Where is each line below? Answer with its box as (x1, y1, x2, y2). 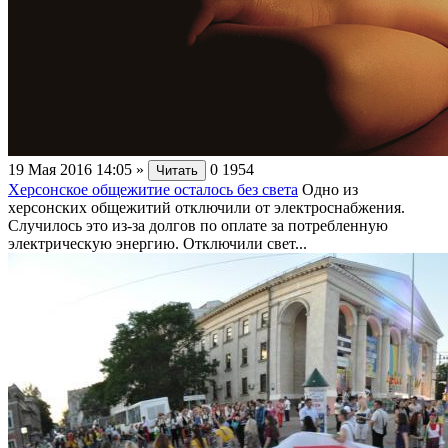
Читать (156, 162, 198, 178)
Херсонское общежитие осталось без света (8, 180, 298, 198)
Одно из (302, 180, 358, 198)
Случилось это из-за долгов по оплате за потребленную (8, 216, 388, 234)
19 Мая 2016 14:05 (8, 160, 132, 178)
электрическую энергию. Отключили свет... (8, 234, 307, 252)
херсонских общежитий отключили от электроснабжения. (8, 198, 405, 216)
